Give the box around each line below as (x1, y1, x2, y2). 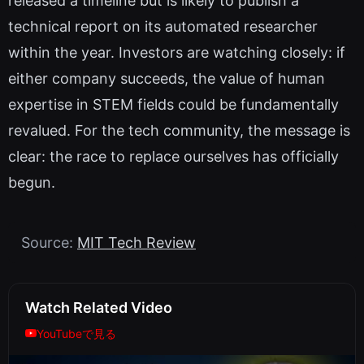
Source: (21, 233, 77, 251)
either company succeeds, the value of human (8, 69, 325, 87)
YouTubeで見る (37, 326, 116, 340)
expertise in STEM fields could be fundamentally (8, 95, 339, 113)
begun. (8, 173, 55, 191)
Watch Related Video (25, 298, 172, 316)
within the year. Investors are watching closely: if (8, 43, 345, 61)
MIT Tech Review (77, 233, 196, 251)
